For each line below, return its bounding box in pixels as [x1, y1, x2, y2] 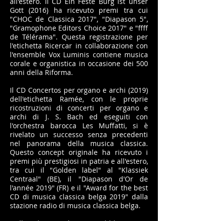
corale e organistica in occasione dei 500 [10, 59, 148, 68]
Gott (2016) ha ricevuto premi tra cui [10, 5, 148, 15]
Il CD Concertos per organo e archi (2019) [10, 85, 148, 95]
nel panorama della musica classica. [10, 139, 148, 148]
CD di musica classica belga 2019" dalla [10, 192, 148, 201]
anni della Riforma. [10, 68, 73, 77]
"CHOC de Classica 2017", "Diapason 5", [10, 14, 148, 24]
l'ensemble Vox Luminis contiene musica [10, 50, 148, 59]
